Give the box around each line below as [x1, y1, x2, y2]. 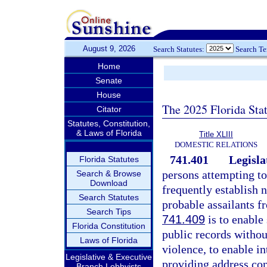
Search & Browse [76, 169, 141, 178]
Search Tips [86, 207, 131, 216]
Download [90, 178, 128, 188]
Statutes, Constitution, [67, 119, 150, 128]
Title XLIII [199, 130, 233, 139]
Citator [96, 104, 122, 114]
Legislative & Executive [66, 252, 152, 262]
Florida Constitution [72, 221, 145, 231]
